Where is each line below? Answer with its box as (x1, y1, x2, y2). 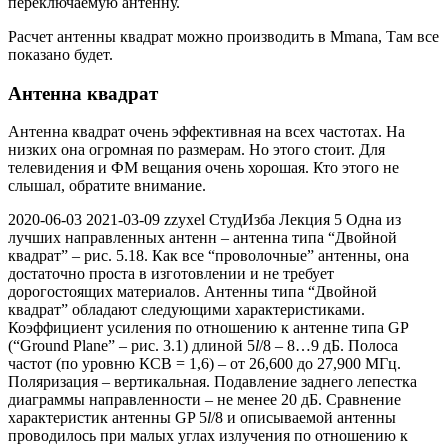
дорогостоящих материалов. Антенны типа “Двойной (8, 283, 377, 301)
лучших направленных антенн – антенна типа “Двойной (8, 229, 397, 247)
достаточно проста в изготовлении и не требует (8, 265, 334, 283)
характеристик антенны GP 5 (8, 409, 207, 427)
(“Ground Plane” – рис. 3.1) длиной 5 (8, 337, 255, 355)
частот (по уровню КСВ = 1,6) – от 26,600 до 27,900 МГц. (8, 355, 401, 373)
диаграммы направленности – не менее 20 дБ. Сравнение (8, 391, 401, 409)
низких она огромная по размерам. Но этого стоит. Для (8, 141, 385, 159)
